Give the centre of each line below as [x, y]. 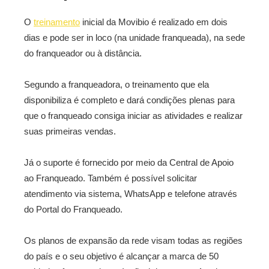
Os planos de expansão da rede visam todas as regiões [133, 240]
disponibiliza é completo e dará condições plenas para [129, 100]
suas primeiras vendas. [70, 131]
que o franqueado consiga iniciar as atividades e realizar [133, 116]
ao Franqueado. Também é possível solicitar [110, 178]
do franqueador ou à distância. [83, 53]
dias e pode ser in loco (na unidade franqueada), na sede [134, 38]
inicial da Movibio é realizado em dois [154, 22]
